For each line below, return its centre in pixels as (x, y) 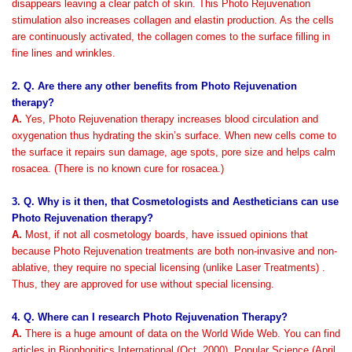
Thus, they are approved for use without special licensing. (143, 284)
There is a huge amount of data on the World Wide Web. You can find (181, 334)
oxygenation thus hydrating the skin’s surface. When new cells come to (174, 136)
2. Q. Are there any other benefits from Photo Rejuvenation (154, 86)
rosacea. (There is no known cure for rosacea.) (118, 169)
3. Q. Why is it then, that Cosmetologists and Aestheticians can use (175, 202)
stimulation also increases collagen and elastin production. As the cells (173, 20)
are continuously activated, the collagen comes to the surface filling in (171, 37)
